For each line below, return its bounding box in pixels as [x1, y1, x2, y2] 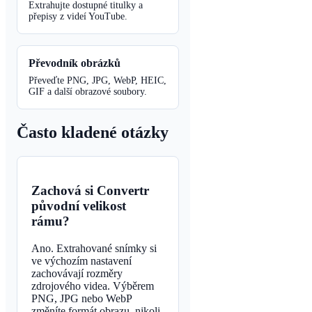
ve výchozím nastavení [31, 255, 132, 267]
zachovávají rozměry [31, 267, 123, 280]
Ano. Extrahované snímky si [31, 242, 157, 255]
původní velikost [31, 198, 126, 214]
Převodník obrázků [29, 56, 120, 69]
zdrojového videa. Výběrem [31, 280, 154, 292]
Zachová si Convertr [31, 183, 149, 198]
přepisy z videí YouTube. [29, 10, 127, 22]
